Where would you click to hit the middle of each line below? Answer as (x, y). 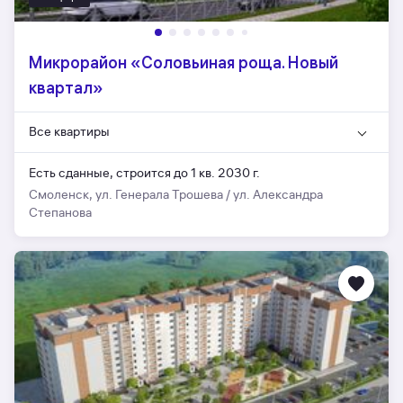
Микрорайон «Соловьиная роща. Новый (184, 63)
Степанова (60, 213)
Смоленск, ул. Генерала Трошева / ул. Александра (176, 195)
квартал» (66, 88)
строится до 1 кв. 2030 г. (188, 173)
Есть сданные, (72, 173)
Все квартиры (69, 132)
